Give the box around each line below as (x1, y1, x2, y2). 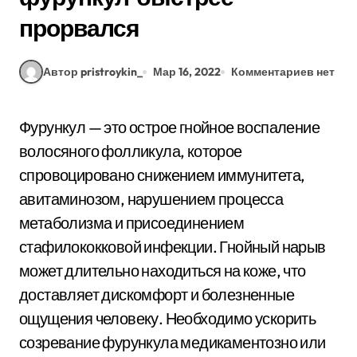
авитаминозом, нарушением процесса (19, 189, 284, 209)
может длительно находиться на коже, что (19, 261, 306, 280)
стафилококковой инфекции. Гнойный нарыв (19, 237, 326, 257)
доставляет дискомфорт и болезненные (19, 284, 294, 304)
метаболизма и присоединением (19, 213, 245, 233)
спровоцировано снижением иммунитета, (19, 165, 305, 185)
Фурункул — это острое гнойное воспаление (19, 117, 31, 137)
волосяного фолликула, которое (19, 141, 242, 161)
